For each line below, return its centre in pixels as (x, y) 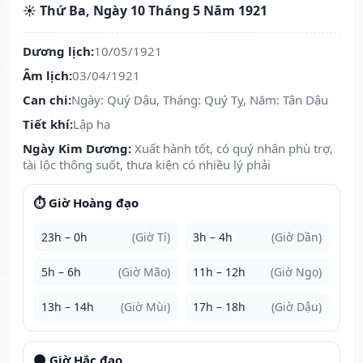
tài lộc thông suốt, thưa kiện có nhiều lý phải (147, 165)
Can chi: (47, 100)
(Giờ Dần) (297, 237)
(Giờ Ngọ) (296, 272)
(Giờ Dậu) (297, 307)
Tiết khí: (48, 124)
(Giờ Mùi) (145, 307)
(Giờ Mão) (144, 272)
